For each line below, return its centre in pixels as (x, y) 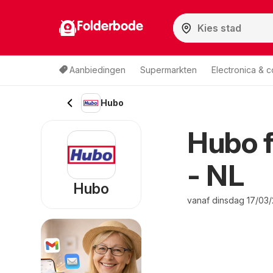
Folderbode (110, 27)
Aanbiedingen (97, 70)
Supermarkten (168, 70)
